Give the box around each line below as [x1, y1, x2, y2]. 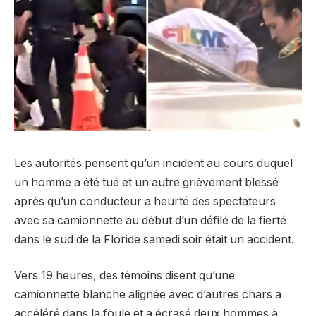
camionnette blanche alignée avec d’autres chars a [14, 288, 281, 302]
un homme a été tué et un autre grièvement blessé [14, 175, 279, 189]
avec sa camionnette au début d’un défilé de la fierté [14, 213, 286, 227]
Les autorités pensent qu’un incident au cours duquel [14, 156, 293, 170]
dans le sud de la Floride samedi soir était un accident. [14, 232, 294, 246]
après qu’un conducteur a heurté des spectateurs [14, 194, 276, 208]
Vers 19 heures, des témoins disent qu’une [14, 269, 235, 283]
